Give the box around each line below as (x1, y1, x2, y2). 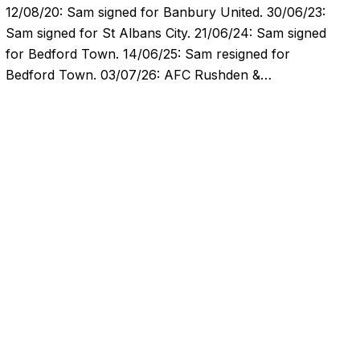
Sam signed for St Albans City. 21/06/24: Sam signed (5, 25, 326, 42)
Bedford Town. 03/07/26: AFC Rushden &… (5, 67, 272, 84)
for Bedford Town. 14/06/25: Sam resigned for (5, 46, 290, 63)
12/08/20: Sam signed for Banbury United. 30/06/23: (5, 4, 325, 21)
